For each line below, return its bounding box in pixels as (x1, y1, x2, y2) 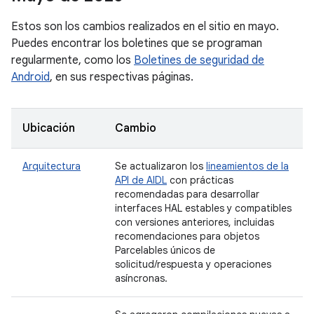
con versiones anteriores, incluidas (115, 216, 274, 228)
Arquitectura (22, 160, 81, 172)
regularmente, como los (11, 53, 134, 67)
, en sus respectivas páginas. (50, 70, 193, 84)
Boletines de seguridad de (134, 53, 264, 67)
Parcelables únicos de (115, 244, 215, 257)
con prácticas (167, 174, 233, 186)
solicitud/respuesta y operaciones (115, 258, 271, 271)
